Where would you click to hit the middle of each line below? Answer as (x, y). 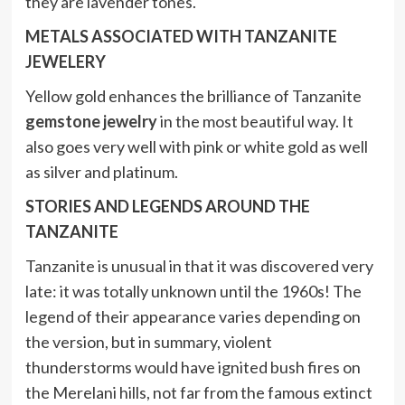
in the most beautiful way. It (255, 122)
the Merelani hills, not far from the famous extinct (198, 393)
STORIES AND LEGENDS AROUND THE (167, 207)
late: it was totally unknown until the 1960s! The (193, 292)
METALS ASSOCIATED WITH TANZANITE (181, 37)
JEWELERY (65, 62)
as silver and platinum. (101, 172)
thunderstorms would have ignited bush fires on (193, 367)
